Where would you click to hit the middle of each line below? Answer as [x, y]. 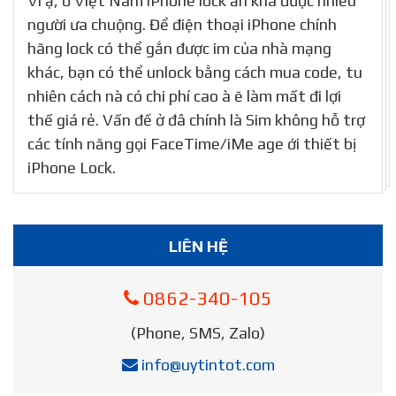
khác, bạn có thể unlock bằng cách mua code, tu [195, 72]
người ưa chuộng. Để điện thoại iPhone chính [182, 24]
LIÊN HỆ [198, 246]
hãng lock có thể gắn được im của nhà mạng [179, 48]
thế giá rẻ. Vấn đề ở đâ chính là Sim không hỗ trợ [196, 120]
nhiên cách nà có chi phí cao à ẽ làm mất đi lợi [184, 96]
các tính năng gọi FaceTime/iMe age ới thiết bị [192, 144]
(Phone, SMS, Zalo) [198, 333]
